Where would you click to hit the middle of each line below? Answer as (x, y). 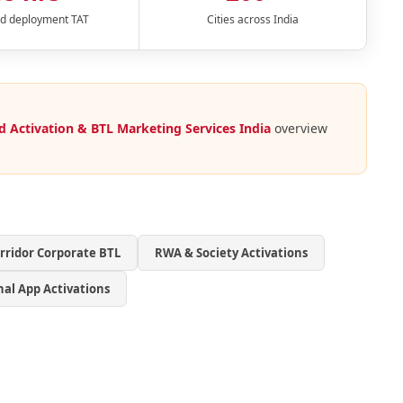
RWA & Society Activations (231, 253)
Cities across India (252, 20)
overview (299, 129)
